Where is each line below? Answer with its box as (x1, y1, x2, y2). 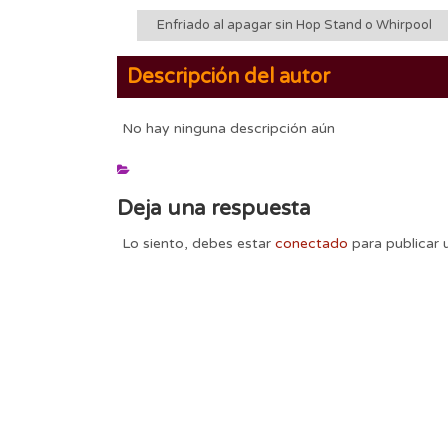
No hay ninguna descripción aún (122, 119, 335, 137)
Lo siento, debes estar (122, 234, 275, 252)
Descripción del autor (127, 64, 330, 89)
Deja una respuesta (117, 196, 311, 221)
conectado (275, 234, 348, 252)
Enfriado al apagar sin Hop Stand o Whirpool (157, 16, 432, 33)
